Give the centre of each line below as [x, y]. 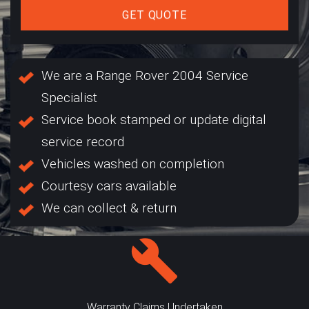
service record [83, 141]
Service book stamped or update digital [154, 119]
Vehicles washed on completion [133, 163]
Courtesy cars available [109, 186]
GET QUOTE [154, 14]
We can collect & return [109, 208]
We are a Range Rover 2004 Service [145, 75]
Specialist [69, 97]
